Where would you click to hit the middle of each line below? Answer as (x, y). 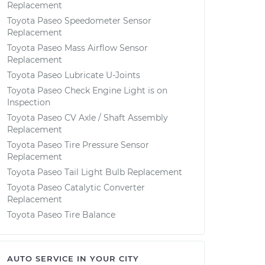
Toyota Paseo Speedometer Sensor (79, 21)
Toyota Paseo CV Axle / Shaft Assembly (88, 118)
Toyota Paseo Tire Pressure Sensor (78, 145)
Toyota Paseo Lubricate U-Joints (74, 75)
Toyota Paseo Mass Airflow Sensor (77, 48)
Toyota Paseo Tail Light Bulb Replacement (95, 172)
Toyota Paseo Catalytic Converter (76, 188)
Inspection (29, 102)
